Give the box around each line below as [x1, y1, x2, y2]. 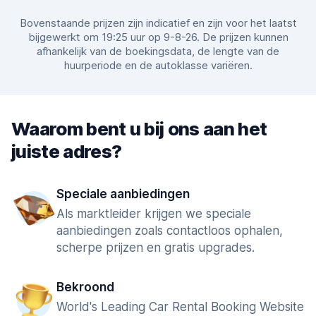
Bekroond [56, 280, 114, 294]
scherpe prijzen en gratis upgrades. [56, 241, 255, 255]
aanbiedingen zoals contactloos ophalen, [56, 224, 283, 238]
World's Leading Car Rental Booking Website [56, 300, 304, 314]
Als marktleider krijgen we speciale [56, 207, 251, 221]
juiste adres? [11, 140, 122, 162]
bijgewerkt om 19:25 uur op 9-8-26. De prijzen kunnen [28, 30, 288, 44]
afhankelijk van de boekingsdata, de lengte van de [37, 44, 279, 58]
